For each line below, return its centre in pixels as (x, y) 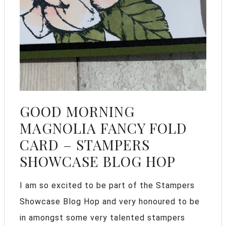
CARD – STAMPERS (85, 145)
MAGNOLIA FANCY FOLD (103, 128)
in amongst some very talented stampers (102, 218)
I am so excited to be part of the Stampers (107, 186)
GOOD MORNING (77, 111)
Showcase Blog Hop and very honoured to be (110, 202)
